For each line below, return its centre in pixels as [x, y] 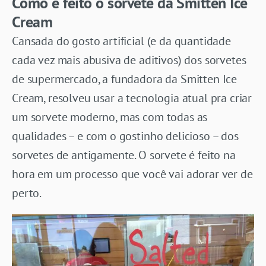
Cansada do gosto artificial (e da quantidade [121, 41]
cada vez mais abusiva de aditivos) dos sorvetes [129, 60]
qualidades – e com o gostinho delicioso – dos [125, 136]
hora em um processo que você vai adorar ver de [132, 174]
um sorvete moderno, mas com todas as [110, 117]
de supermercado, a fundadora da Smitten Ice [125, 79]
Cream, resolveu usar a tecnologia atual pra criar [132, 98]
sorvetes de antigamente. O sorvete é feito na [124, 155]
